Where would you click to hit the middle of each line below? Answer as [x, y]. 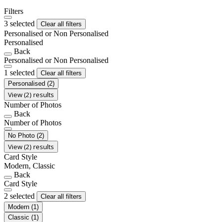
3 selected [20, 23]
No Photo [22, 135]
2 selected [20, 196]
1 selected [20, 72]
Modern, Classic [29, 166]
